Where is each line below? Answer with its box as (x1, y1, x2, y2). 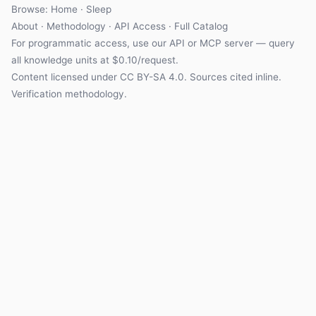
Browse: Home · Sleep (11, 3, 111, 15)
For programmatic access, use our (11, 37, 169, 49)
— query (253, 37, 295, 49)
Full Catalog (174, 20, 228, 32)
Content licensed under (11, 71, 120, 83)
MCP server (200, 37, 253, 49)
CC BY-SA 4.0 (120, 71, 184, 83)
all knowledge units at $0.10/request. (11, 54, 178, 66)
